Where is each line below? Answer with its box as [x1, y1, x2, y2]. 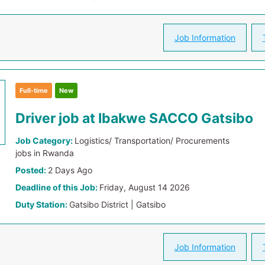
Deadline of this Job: [15, 182, 100, 192]
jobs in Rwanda [15, 148, 75, 158]
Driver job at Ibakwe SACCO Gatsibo [15, 110, 254, 127]
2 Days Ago [48, 165, 93, 175]
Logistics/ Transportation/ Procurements [75, 135, 230, 146]
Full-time [20, 86, 49, 95]
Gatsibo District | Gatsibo [69, 199, 166, 209]
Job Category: [15, 135, 75, 146]
